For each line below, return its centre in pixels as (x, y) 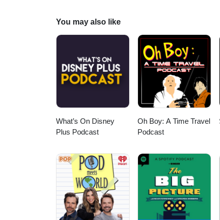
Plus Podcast (77, 132)
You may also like (88, 22)
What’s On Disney (85, 121)
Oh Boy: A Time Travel (174, 121)
